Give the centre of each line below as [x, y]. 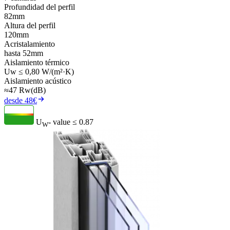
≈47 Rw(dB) [25, 90]
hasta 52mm [24, 53]
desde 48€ [21, 101]
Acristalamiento [30, 44]
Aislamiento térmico [37, 63]
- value [59, 122]
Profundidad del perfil [40, 7]
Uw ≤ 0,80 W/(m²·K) [39, 72]
